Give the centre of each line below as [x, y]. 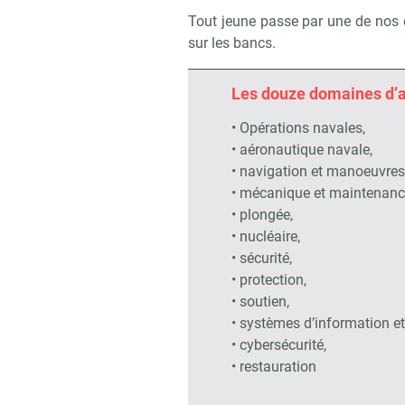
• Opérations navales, [298, 127]
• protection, [269, 279]
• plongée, [262, 214]
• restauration [274, 366]
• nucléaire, [266, 236]
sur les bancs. [234, 42]
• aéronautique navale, [302, 149]
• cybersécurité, [279, 344]
